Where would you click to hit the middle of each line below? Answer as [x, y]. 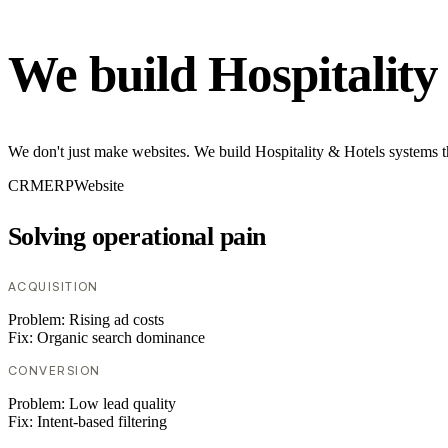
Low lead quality [122, 404]
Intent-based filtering [102, 422]
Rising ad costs [116, 320]
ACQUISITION [53, 287]
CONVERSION [54, 371]
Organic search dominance [121, 338]
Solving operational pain [137, 237]
